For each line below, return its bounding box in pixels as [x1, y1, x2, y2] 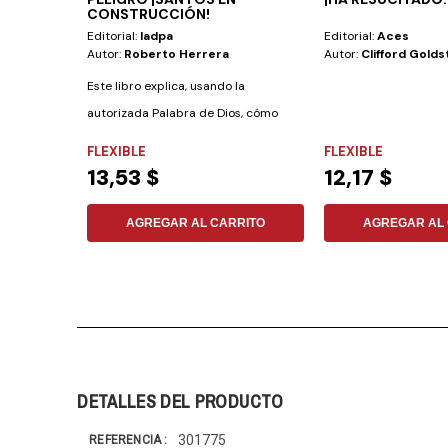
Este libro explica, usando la [87, 78, 246, 95]
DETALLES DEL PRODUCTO [77, 389, 284, 415]
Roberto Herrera [124, 46, 230, 63]
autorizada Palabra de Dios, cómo [87, 105, 279, 122]
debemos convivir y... [87, 132, 204, 149]
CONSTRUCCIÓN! [87, 5, 211, 24]
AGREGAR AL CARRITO [126, 216, 266, 231]
